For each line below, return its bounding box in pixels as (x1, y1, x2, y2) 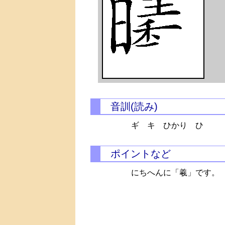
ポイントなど (110, 148, 171, 159)
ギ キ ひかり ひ (131, 121, 204, 130)
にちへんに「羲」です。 (131, 168, 220, 177)
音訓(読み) (110, 101, 158, 112)
